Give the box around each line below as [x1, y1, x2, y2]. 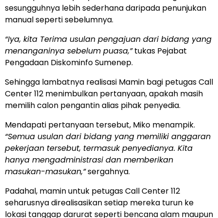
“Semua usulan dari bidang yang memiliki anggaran [5, 131, 211, 143]
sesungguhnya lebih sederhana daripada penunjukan [5, 2, 206, 14]
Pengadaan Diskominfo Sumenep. [5, 57, 133, 69]
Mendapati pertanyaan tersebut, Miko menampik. [5, 119, 195, 131]
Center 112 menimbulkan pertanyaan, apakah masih [5, 88, 203, 100]
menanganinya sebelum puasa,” [5, 45, 132, 57]
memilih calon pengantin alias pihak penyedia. [5, 100, 181, 111]
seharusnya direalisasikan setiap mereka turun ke [5, 197, 194, 209]
